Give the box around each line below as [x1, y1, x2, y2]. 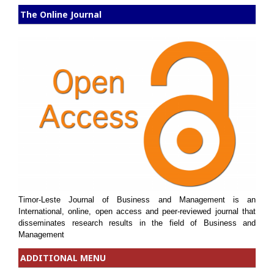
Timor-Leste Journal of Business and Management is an [18, 195, 256, 205]
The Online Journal [20, 9, 102, 21]
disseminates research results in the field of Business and [18, 218, 256, 228]
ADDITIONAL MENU [20, 252, 106, 264]
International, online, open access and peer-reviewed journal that [18, 207, 256, 217]
